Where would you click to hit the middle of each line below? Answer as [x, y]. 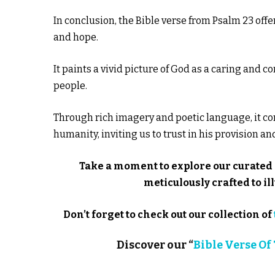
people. [70, 86]
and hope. [76, 37]
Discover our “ [155, 245]
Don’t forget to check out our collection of [168, 215]
